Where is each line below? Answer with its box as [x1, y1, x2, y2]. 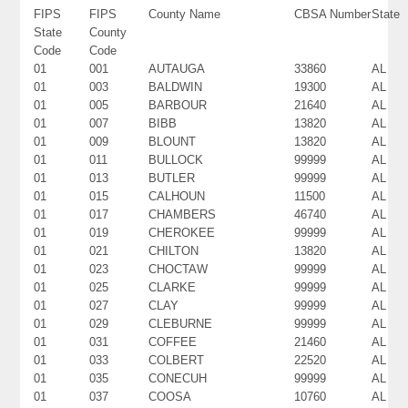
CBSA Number [294, 6, 372, 21]
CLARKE [148, 280, 197, 294]
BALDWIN [148, 79, 203, 94]
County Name [148, 6, 221, 21]
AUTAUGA [148, 61, 206, 76]
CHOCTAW [148, 261, 209, 276]
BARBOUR [148, 97, 208, 112]
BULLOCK [148, 152, 204, 167]
